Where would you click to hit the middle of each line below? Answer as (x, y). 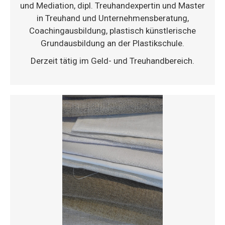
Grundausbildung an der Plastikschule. (113, 43)
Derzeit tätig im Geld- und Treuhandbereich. (113, 61)
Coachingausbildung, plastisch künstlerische (113, 30)
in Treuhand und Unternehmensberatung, (113, 18)
